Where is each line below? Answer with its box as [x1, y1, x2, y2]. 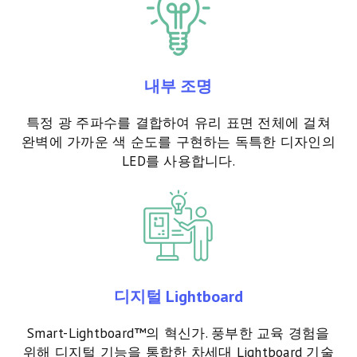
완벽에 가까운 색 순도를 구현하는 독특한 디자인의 [22, 133, 335, 151]
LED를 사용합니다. [122, 152, 235, 171]
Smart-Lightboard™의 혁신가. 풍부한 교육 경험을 [27, 324, 330, 343]
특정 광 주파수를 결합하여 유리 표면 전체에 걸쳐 [26, 114, 331, 132]
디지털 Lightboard [113, 286, 243, 308]
